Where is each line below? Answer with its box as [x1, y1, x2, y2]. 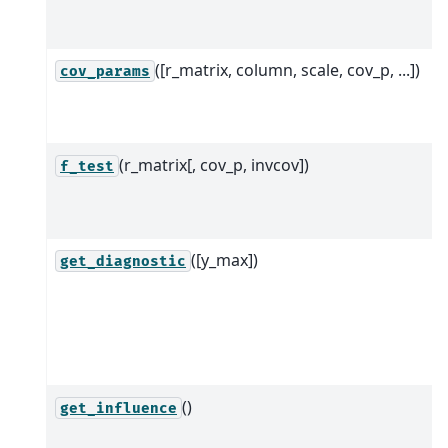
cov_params [60, 62, 150, 80]
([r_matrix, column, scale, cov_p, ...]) [155, 58, 420, 81]
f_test [60, 157, 114, 175]
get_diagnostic [60, 252, 186, 270]
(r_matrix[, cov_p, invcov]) [119, 153, 309, 176]
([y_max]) [191, 248, 258, 271]
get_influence [60, 399, 177, 417]
